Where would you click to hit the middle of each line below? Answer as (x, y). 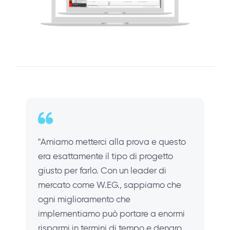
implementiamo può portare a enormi (111, 213)
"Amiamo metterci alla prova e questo (112, 141)
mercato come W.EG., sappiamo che (110, 185)
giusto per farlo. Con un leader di (102, 170)
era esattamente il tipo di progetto (106, 156)
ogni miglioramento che (84, 199)
